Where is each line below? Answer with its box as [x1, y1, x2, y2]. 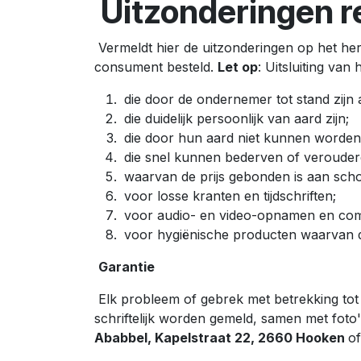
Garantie [98, 259, 155, 275]
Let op [218, 59, 258, 75]
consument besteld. [94, 59, 218, 75]
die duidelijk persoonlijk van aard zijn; [120, 110, 349, 127]
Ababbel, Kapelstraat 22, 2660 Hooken [94, 330, 348, 346]
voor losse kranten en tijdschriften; [120, 188, 336, 204]
